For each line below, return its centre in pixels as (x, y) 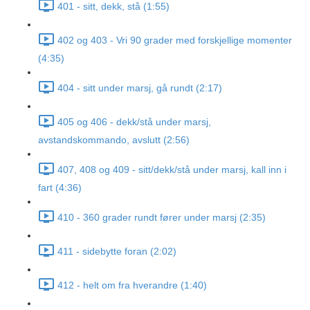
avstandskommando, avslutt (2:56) (114, 140)
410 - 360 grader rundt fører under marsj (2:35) (162, 218)
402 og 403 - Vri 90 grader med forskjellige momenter (175, 40)
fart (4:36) (60, 188)
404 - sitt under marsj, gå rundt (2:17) (140, 88)
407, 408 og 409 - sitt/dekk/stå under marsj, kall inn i (172, 170)
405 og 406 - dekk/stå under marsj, (134, 122)
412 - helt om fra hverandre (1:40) (132, 285)
